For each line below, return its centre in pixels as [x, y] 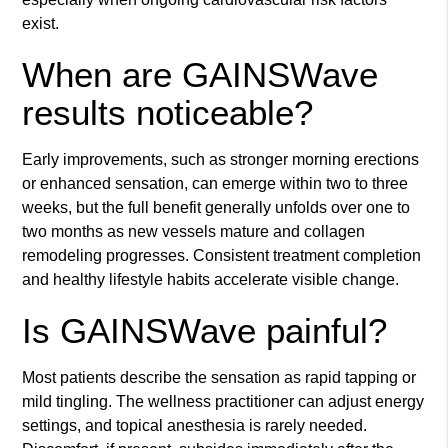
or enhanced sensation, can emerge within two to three [215, 184]
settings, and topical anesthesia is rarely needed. [195, 426]
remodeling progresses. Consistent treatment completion [222, 256]
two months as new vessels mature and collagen [194, 232]
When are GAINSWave [200, 75]
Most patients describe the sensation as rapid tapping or [219, 378]
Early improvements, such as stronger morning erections [221, 160]
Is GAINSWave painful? [205, 331]
